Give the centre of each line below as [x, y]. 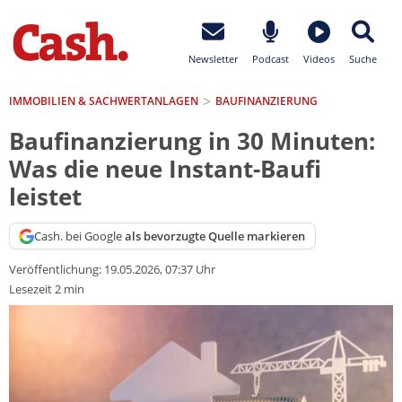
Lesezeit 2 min [47, 289]
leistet [45, 197]
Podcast [271, 59]
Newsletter [213, 59]
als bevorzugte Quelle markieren [215, 236]
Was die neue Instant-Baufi [165, 170]
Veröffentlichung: [57, 270]
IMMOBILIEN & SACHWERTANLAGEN [104, 100]
